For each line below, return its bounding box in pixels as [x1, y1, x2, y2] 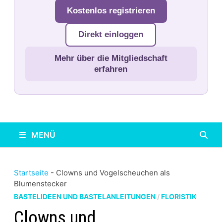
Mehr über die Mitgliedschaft [54, 54, 167, 63]
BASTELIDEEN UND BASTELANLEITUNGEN [13, 192, 156, 201]
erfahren [94, 64, 128, 74]
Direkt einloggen [78, 30, 144, 39]
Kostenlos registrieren [66, 6, 155, 15]
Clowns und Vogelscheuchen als [55, 168, 170, 177]
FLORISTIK [161, 192, 197, 201]
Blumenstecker [13, 179, 67, 188]
